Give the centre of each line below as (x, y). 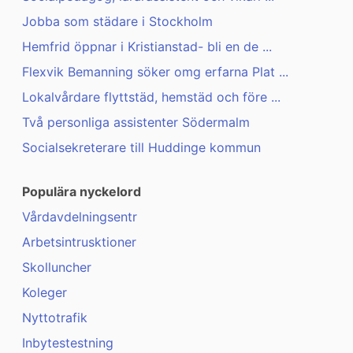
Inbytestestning (68, 343)
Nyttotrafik (55, 318)
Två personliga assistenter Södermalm (136, 123)
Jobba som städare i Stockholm (117, 22)
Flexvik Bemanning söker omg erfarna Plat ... (155, 72)
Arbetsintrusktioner (79, 242)
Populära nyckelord (82, 192)
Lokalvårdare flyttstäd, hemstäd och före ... (151, 97)
